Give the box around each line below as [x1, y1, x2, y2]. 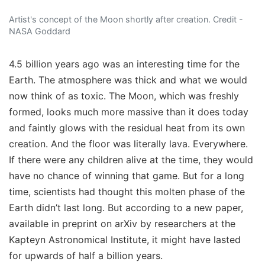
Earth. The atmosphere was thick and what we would [9, 74, 247, 86]
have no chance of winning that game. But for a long [9, 170, 244, 182]
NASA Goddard [9, 26, 70, 37]
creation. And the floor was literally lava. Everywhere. [9, 138, 248, 150]
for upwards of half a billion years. [9, 250, 163, 262]
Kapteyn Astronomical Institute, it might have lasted [9, 234, 241, 246]
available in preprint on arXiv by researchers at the [9, 218, 235, 230]
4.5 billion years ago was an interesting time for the [9, 58, 240, 70]
